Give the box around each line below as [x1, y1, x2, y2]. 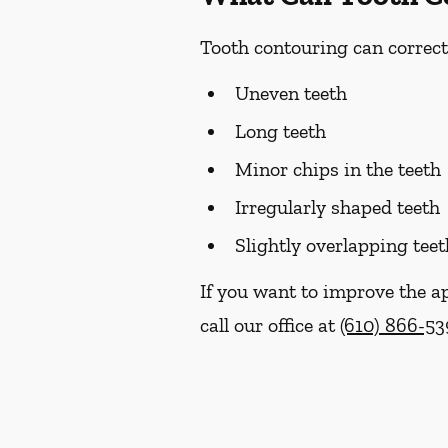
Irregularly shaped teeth [235, 195, 440, 219]
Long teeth [235, 119, 326, 143]
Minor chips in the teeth [235, 157, 441, 181]
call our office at [200, 313, 340, 337]
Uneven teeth [235, 81, 347, 105]
